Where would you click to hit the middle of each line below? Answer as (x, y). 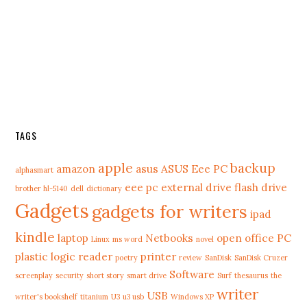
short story (106, 275)
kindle (35, 237)
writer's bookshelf (47, 297)
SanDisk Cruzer (261, 258)
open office (246, 238)
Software (192, 274)
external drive (197, 187)
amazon (76, 169)
